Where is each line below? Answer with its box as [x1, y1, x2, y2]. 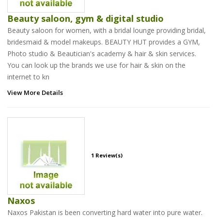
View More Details [7, 88, 63, 97]
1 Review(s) [91, 151, 123, 159]
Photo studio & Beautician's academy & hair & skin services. [7, 48, 196, 58]
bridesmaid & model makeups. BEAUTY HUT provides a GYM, [7, 37, 200, 46]
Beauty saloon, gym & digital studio [7, 12, 164, 24]
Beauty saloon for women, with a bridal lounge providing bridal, [7, 25, 206, 35]
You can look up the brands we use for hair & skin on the [7, 60, 186, 70]
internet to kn [7, 72, 49, 81]
